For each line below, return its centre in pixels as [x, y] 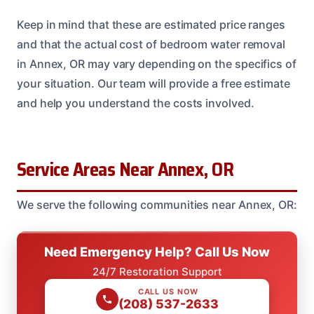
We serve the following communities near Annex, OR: [157, 205]
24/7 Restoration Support [157, 272]
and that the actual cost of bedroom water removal [151, 45]
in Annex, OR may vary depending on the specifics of [157, 64]
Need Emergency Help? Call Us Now [157, 252]
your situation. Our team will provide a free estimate [153, 84]
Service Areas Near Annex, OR [125, 170]
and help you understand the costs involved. [136, 103]
